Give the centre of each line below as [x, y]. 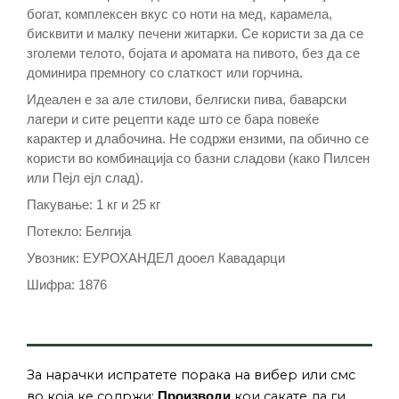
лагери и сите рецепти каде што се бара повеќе [173, 118]
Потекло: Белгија [79, 231]
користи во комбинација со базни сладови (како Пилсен [198, 158]
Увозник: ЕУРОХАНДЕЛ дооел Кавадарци [156, 257]
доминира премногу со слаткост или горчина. [165, 72]
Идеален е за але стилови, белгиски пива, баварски [187, 99]
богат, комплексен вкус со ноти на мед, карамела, [179, 13]
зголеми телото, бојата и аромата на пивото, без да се [193, 53]
